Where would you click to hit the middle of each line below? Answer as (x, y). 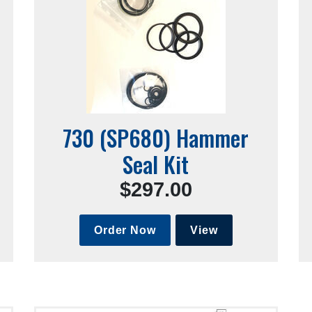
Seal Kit (156, 164)
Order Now (125, 230)
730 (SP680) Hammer (156, 138)
